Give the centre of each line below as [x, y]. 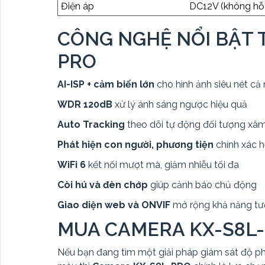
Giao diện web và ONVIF [114, 205]
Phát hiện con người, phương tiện [135, 145]
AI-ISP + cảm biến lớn [106, 85]
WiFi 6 [72, 165]
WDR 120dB [85, 105]
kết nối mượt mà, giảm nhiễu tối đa [162, 165]
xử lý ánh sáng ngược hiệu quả [180, 105]
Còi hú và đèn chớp [103, 185]
